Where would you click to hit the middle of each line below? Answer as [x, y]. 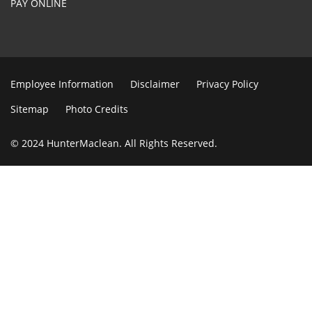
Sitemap [30, 109]
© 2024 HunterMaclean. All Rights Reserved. [114, 143]
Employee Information [62, 84]
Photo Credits [97, 109]
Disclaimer [155, 84]
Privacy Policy [227, 84]
